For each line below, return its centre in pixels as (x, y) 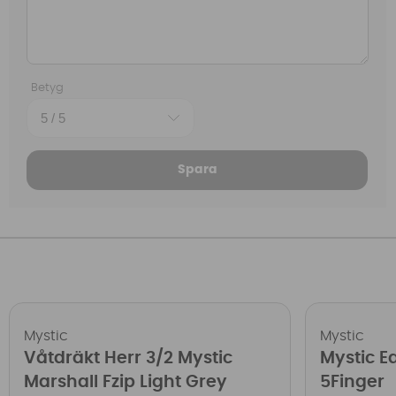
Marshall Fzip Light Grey (126, 383)
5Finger (353, 383)
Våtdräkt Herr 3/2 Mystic (129, 359)
